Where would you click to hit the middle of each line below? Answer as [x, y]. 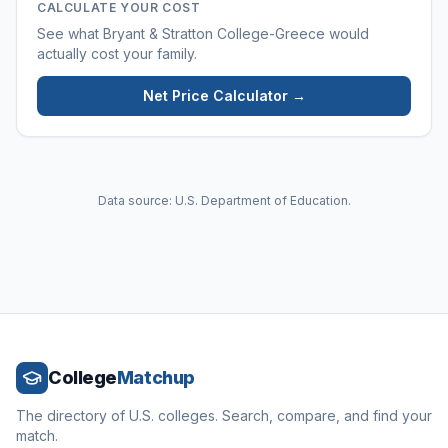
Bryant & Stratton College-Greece [214, 33]
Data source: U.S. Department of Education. [224, 200]
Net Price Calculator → [224, 95]
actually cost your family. [117, 53]
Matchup [155, 377]
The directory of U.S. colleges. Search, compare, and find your [224, 415]
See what [70, 33]
